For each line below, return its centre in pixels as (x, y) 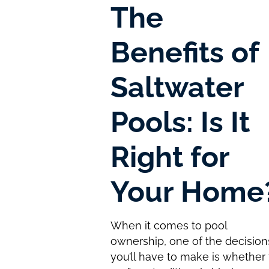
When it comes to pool (169, 225)
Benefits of (185, 52)
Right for (170, 156)
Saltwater (177, 87)
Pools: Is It (180, 122)
